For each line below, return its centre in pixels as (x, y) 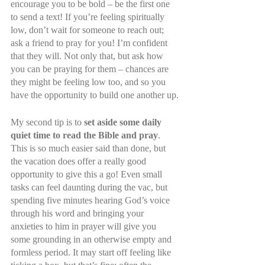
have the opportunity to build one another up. (95, 95)
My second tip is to (47, 122)
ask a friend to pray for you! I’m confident (90, 43)
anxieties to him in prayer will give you (85, 226)
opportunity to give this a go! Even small (88, 174)
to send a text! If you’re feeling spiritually (89, 17)
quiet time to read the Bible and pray (84, 135)
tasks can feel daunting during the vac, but (90, 187)
